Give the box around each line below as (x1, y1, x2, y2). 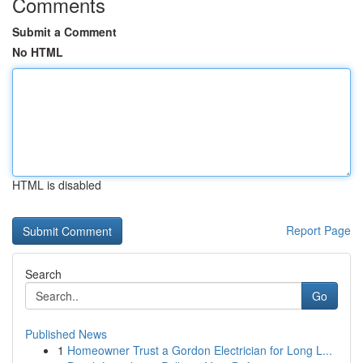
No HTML (12, 44, 63, 60)
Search (25, 266, 62, 282)
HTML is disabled (12, 177, 101, 193)
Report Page (286, 222, 351, 238)
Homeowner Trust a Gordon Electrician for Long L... (67, 342, 332, 358)
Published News (25, 326, 107, 342)
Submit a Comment (12, 23, 117, 40)
